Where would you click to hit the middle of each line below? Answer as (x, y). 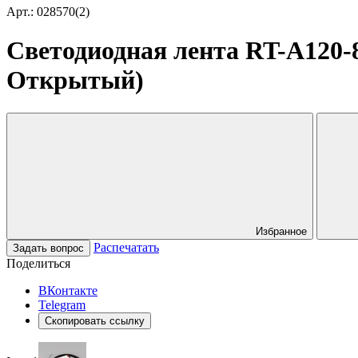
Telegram (62, 304)
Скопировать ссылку (95, 320)
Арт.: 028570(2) (48, 12)
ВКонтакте (68, 290)
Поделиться (38, 263)
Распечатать (126, 247)
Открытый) (75, 80)
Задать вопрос (48, 248)
